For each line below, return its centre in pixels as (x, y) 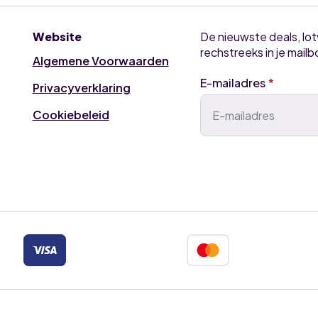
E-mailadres (233, 83)
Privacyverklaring (81, 88)
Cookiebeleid (71, 115)
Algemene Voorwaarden (100, 61)
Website (57, 37)
